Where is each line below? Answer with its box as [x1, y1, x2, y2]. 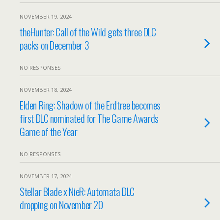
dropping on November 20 [20, 197, 103, 212]
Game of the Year [20, 124, 78, 139]
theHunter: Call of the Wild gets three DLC [20, 24, 156, 39]
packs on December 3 [20, 37, 89, 53]
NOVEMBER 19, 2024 [20, 13, 72, 20]
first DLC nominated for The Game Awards [20, 110, 159, 126]
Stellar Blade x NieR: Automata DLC [20, 184, 135, 199]
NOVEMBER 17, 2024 [20, 172, 72, 180]
